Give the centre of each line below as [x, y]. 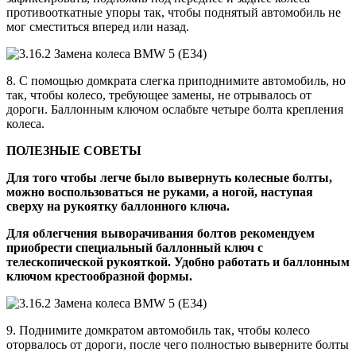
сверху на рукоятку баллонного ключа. [118, 207]
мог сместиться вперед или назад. [98, 27]
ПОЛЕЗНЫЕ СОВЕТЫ [74, 151]
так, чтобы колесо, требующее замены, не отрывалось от [159, 95]
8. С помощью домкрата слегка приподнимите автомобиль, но [176, 81]
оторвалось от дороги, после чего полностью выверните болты [178, 345]
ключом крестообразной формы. [99, 277]
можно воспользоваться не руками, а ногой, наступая [160, 192]
